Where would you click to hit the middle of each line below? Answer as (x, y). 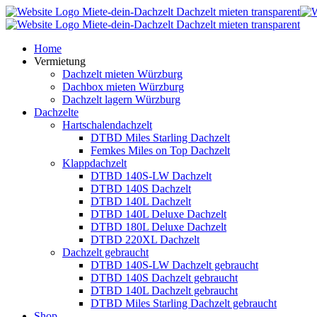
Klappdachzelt (94, 163)
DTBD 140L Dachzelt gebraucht (164, 290)
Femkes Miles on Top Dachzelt (160, 150)
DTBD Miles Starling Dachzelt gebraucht (184, 303)
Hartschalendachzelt (107, 125)
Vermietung (60, 61)
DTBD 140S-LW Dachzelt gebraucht (174, 265)
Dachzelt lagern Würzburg (121, 99)
